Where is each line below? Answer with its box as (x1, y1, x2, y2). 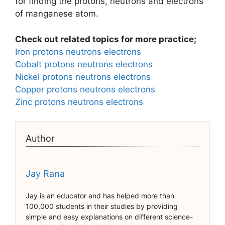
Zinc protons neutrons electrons (15, 96, 143, 107)
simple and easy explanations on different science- (26, 212, 193, 221)
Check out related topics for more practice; (15, 34, 196, 44)
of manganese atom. (15, 9, 98, 19)
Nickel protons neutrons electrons (15, 71, 151, 82)
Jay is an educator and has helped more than (26, 191, 174, 200)
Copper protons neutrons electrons (15, 84, 155, 94)
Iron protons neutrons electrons (15, 46, 141, 57)
